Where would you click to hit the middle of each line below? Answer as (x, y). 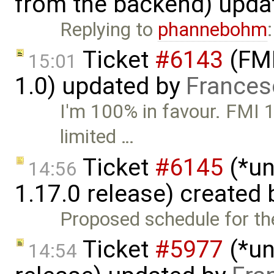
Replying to (109, 29)
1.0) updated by (100, 87)
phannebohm (213, 29)
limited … (97, 137)
